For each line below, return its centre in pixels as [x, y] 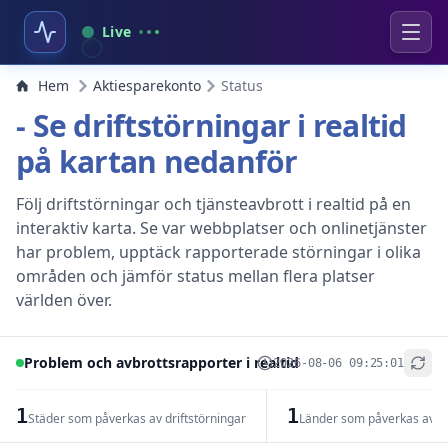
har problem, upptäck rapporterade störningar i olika [218, 252]
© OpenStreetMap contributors [359, 434]
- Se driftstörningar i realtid [211, 125]
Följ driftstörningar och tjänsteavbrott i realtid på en [213, 204]
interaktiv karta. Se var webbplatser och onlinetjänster [221, 228]
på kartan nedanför [157, 161]
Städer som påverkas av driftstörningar [136, 418]
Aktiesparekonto [147, 85]
